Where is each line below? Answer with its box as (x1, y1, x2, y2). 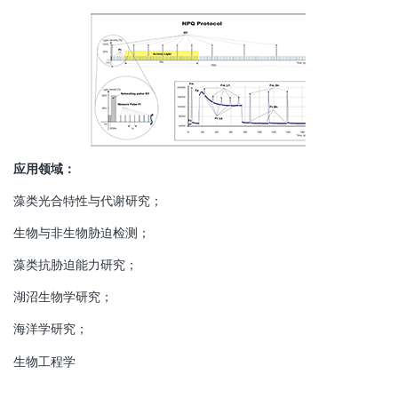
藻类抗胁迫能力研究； (13, 256, 163, 274)
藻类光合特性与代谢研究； (13, 191, 187, 209)
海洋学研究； (13, 320, 88, 338)
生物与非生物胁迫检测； (13, 223, 175, 241)
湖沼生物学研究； (13, 288, 138, 306)
